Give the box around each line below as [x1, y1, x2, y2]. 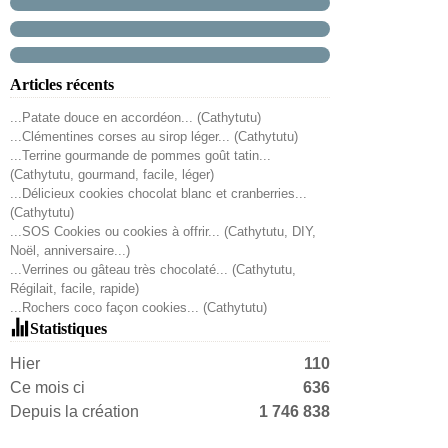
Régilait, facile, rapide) [10, 281, 139, 296]
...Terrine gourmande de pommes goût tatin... [10, 148, 271, 163]
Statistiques [30, 320, 107, 337]
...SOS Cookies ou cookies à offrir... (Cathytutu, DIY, [10, 224, 316, 239]
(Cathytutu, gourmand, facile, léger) [10, 167, 214, 182]
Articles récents [10, 76, 114, 93]
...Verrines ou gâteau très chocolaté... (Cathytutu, [10, 262, 296, 277]
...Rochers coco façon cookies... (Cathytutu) [10, 300, 267, 315]
